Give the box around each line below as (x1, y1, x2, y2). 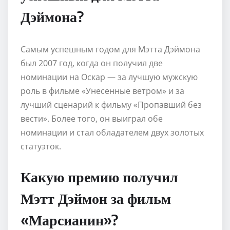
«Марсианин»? (21, 210, 118, 228)
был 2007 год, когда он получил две (21, 57, 163, 69)
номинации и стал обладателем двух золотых (21, 126, 204, 138)
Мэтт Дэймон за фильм (21, 188, 171, 207)
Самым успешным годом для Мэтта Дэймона (21, 43, 200, 55)
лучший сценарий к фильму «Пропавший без (21, 99, 202, 110)
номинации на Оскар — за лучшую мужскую (21, 71, 198, 83)
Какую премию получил (21, 167, 178, 185)
